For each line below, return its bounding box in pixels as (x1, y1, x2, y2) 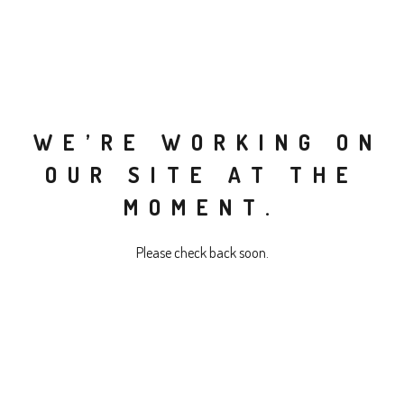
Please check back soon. (135, 243, 269, 262)
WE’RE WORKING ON (32, 127, 382, 156)
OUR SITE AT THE (45, 160, 359, 188)
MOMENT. (124, 192, 280, 221)
